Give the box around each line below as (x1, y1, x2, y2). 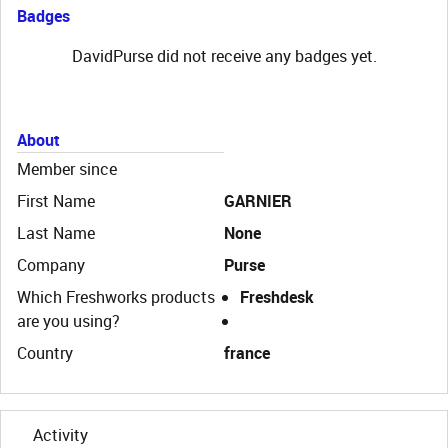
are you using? (17, 310, 120, 332)
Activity (33, 424, 88, 446)
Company (17, 254, 85, 276)
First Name (17, 190, 95, 212)
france (224, 342, 270, 364)
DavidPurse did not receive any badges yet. (71, 45, 377, 67)
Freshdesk (240, 286, 314, 308)
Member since (17, 158, 117, 180)
